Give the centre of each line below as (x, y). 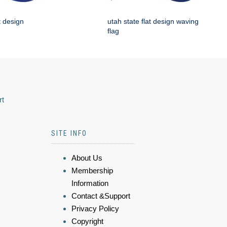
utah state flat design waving (153, 22)
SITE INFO (69, 134)
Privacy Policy (95, 209)
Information (90, 183)
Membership (92, 171)
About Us (87, 158)
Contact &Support (101, 196)
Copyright (87, 221)
